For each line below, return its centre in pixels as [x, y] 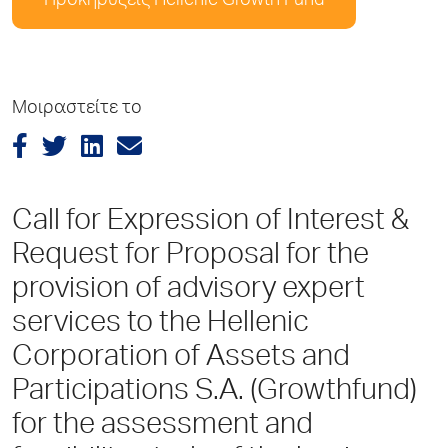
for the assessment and [162, 427]
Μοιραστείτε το [77, 109]
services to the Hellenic [160, 325]
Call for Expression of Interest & [210, 223]
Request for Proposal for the [190, 257]
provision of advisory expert [188, 291]
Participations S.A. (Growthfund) [214, 393]
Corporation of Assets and [181, 359]
